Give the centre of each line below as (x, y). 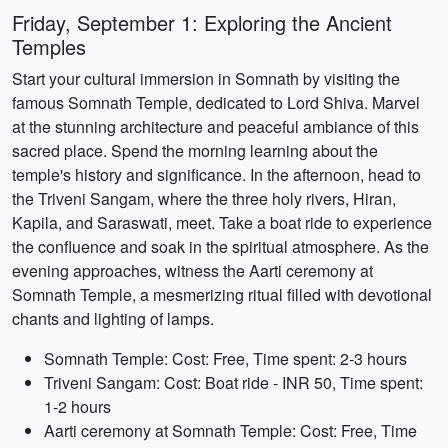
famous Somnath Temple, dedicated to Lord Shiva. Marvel (216, 102)
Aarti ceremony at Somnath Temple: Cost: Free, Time (230, 430)
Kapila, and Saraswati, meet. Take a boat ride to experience (222, 222)
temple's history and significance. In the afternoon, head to (216, 174)
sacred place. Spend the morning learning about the (195, 150)
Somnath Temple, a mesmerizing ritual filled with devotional (222, 294)
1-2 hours (77, 406)
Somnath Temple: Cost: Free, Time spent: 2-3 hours (225, 358)
